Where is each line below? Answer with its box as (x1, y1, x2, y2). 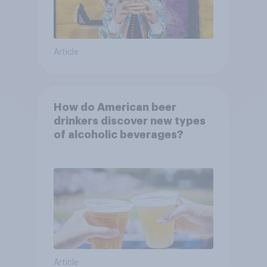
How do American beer (53, 102, 176, 113)
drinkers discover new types (53, 116, 206, 127)
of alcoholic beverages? (53, 129, 184, 141)
